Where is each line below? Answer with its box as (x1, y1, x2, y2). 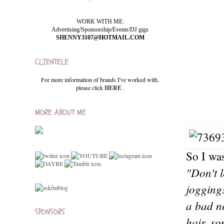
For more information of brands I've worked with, (41, 75, 159, 83)
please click (75, 83, 104, 91)
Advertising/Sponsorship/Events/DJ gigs (51, 26, 148, 33)
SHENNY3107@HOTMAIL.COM (55, 34, 144, 41)
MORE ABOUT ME (35, 107, 86, 118)
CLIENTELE (35, 56, 68, 67)
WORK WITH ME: (76, 18, 124, 25)
